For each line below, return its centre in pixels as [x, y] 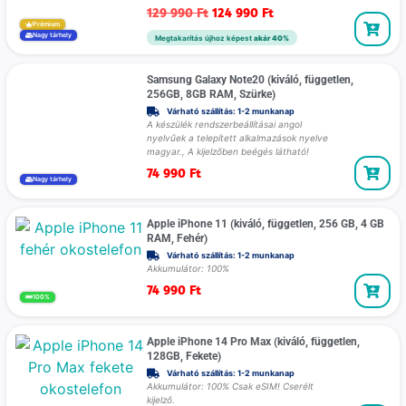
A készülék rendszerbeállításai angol [224, 124]
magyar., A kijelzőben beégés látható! [227, 151]
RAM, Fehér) [177, 239]
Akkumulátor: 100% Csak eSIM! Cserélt [230, 386]
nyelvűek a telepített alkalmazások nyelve [237, 137]
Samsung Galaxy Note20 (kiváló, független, [250, 79]
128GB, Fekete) [184, 356]
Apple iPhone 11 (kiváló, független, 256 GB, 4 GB [265, 224]
